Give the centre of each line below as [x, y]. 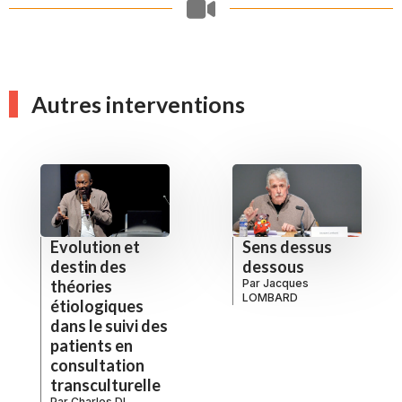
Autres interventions [138, 104]
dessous [273, 266]
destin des [88, 266]
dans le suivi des [109, 325]
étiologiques [97, 306]
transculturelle [105, 385]
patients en [92, 345]
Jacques [286, 283]
